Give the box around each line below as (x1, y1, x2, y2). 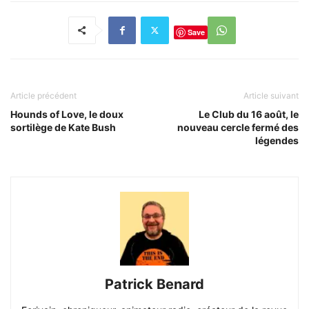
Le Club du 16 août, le (199, 108, 299, 120)
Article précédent (10, 90, 77, 101)
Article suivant (243, 90, 299, 101)
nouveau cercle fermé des (177, 121, 299, 133)
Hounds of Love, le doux (10, 108, 123, 120)
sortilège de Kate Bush (10, 121, 116, 133)
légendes (255, 134, 299, 146)
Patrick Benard (105, 275, 204, 292)
